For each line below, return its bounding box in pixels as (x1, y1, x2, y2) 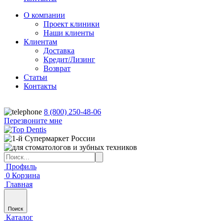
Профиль (6, 162, 37, 171)
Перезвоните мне (4, 116, 62, 125)
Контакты (24, 82, 57, 90)
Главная (6, 180, 33, 188)
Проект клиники (43, 20, 100, 28)
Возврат (43, 64, 71, 73)
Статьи (24, 73, 47, 81)
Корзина (12, 171, 40, 180)
